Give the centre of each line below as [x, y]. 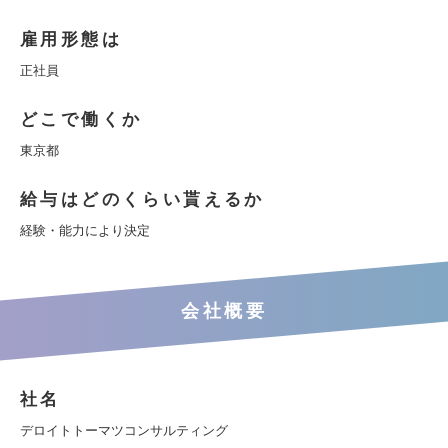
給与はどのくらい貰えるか [142, 199]
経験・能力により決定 [85, 230]
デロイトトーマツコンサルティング [124, 430]
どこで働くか [81, 119]
